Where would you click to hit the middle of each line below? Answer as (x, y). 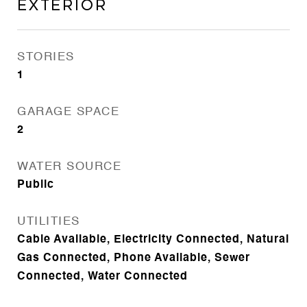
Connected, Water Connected (102, 277)
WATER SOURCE (69, 167)
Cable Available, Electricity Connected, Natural (153, 240)
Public (36, 185)
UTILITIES (49, 222)
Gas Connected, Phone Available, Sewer (134, 258)
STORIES (46, 57)
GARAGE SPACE (68, 112)
